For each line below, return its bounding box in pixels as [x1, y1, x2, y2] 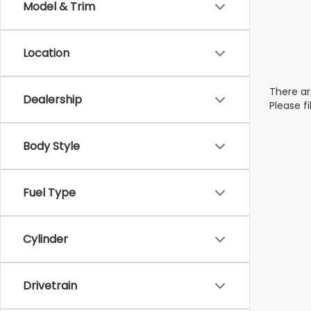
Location [23, 45, 69, 61]
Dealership [23, 92, 82, 108]
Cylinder [23, 231, 68, 247]
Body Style [23, 138, 80, 154]
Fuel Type [23, 185, 76, 201]
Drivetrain [23, 278, 77, 294]
